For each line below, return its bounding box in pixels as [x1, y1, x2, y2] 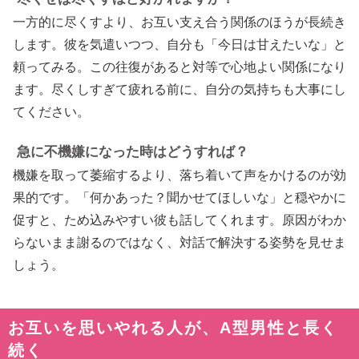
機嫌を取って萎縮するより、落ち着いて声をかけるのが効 [13, 167, 346, 182]
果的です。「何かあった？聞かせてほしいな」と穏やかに [13, 190, 346, 204]
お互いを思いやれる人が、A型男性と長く [8, 318, 338, 337]
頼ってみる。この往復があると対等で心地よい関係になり [13, 59, 346, 74]
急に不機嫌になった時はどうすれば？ [17, 143, 249, 159]
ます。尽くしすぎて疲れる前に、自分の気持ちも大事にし [13, 82, 346, 96]
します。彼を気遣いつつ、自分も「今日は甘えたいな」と [13, 37, 346, 51]
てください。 [13, 104, 90, 119]
